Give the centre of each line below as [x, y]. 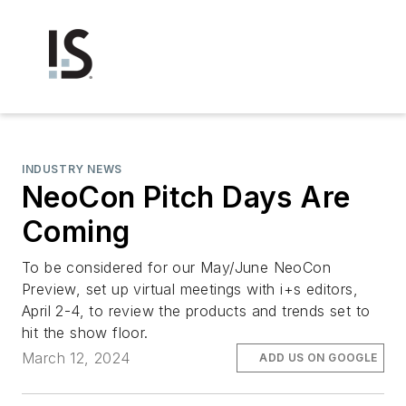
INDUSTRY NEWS [72, 169]
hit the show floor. [85, 333]
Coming [76, 232]
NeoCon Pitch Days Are [186, 197]
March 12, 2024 [76, 358]
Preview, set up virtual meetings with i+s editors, [190, 289]
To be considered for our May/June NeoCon [176, 267]
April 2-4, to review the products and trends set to [196, 311]
